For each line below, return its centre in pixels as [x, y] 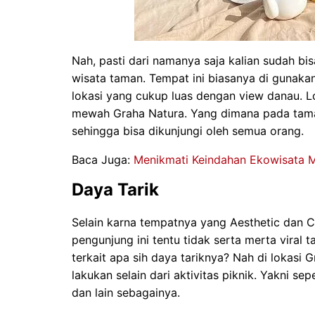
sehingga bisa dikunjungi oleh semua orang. [188, 131]
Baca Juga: [103, 160]
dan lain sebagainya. [126, 293]
